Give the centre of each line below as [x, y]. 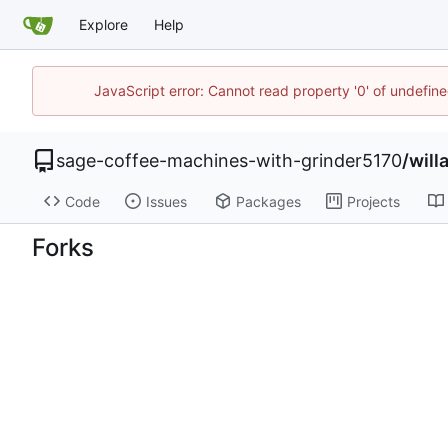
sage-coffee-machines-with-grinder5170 [229, 160]
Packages [268, 201]
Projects [373, 201]
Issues [166, 201]
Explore [103, 24]
